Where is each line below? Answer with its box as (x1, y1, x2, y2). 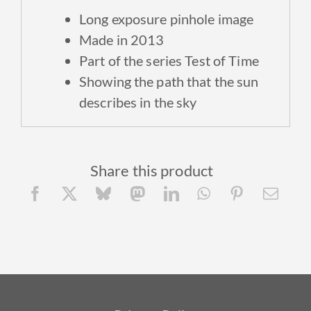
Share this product (90, 161, 214, 180)
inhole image (177, 10, 254, 27)
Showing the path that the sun (79, 72, 259, 90)
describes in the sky (79, 93, 197, 110)
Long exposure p (79, 10, 178, 27)
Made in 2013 (79, 31, 165, 48)
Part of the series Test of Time (79, 51, 259, 69)
